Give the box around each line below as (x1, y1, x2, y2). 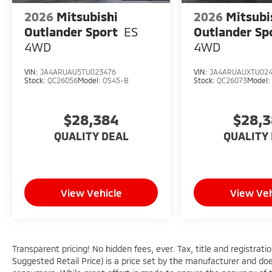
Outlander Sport (24, 24, 118, 39)
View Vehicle (60, 186, 122, 199)
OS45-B (103, 75, 129, 84)
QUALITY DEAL (53, 129, 129, 143)
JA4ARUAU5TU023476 (40, 67, 116, 76)
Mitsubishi (56, 8, 118, 24)
